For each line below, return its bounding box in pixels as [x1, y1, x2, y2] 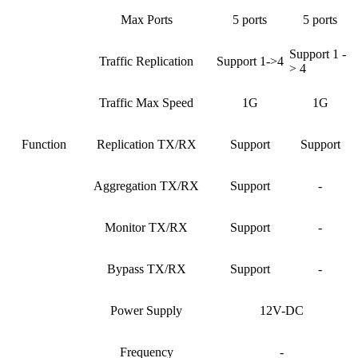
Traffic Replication [99, 54, 193, 69]
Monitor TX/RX [105, 221, 188, 235]
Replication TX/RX [96, 137, 197, 152]
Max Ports [120, 13, 173, 27]
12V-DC [259, 304, 304, 318]
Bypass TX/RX [106, 262, 186, 276]
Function [22, 137, 66, 152]
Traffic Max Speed [99, 96, 193, 110]
